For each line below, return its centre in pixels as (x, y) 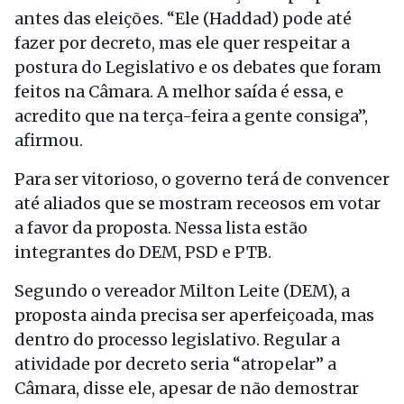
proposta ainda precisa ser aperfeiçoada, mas (194, 315)
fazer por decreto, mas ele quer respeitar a (182, 43)
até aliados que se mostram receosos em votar (197, 203)
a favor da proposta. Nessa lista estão (161, 228)
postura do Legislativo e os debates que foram (198, 67)
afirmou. (49, 140)
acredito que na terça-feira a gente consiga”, (191, 116)
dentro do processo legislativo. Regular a (177, 340)
